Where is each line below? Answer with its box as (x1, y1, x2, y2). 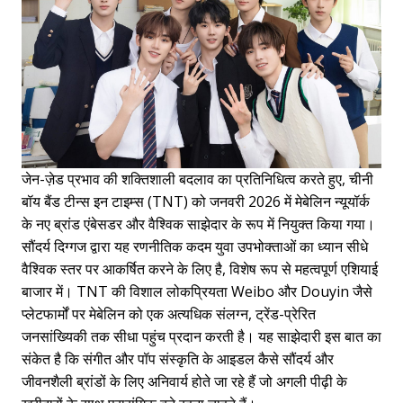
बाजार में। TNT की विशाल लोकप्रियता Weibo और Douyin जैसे (22, 281, 372, 301)
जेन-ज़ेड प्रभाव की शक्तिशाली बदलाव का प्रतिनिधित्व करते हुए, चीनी (22, 168, 373, 189)
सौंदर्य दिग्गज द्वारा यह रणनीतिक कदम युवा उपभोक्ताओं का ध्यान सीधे (22, 236, 368, 256)
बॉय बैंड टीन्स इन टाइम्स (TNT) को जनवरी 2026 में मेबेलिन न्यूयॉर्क (22, 191, 370, 211)
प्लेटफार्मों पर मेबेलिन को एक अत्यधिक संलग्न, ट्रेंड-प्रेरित (22, 303, 316, 324)
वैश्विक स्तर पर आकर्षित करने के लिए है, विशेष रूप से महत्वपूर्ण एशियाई (22, 258, 378, 279)
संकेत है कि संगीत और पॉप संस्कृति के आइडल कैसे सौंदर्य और (22, 348, 334, 369)
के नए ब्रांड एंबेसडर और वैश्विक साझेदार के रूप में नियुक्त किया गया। (22, 213, 375, 234)
